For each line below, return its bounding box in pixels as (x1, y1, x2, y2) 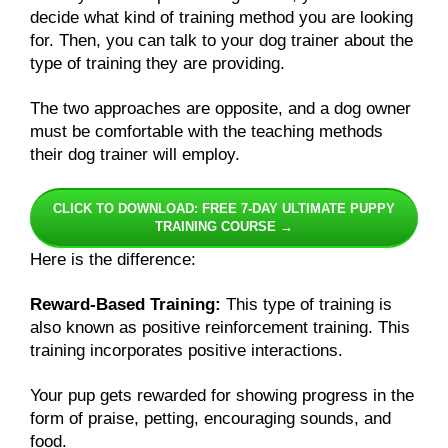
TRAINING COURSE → (155, 219, 293, 235)
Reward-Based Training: (30, 295, 221, 315)
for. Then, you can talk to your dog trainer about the (30, 31, 413, 50)
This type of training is (221, 295, 392, 315)
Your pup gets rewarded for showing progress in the (30, 386, 414, 406)
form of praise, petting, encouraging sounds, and (30, 409, 391, 429)
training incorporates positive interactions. (30, 341, 343, 361)
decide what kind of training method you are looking (30, 8, 413, 27)
